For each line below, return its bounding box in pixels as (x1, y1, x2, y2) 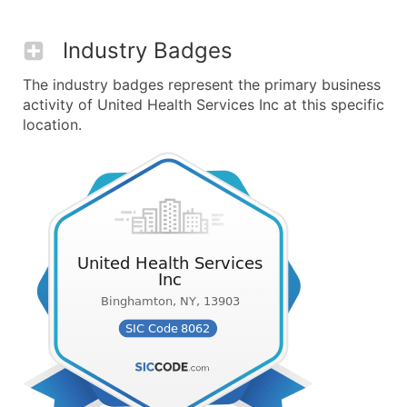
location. (23, 115, 82, 134)
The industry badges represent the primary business (23, 75, 381, 94)
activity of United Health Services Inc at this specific (23, 95, 384, 114)
